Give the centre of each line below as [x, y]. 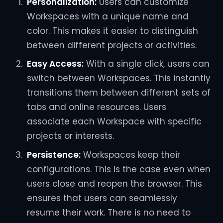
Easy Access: [55, 64]
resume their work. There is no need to [109, 212]
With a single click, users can [146, 64]
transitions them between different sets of [118, 93]
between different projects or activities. [111, 45]
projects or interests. [70, 136]
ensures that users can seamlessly [102, 198]
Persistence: [54, 155]
